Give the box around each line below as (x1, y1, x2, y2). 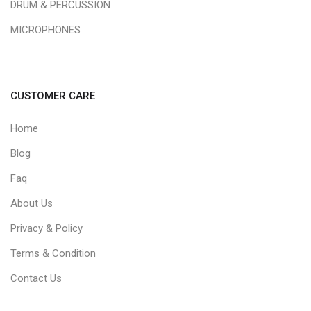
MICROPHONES (10, 24, 81, 37)
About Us (10, 197, 53, 210)
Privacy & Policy (10, 222, 83, 235)
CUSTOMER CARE (10, 90, 95, 103)
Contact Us (10, 272, 62, 285)
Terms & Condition (10, 247, 96, 260)
